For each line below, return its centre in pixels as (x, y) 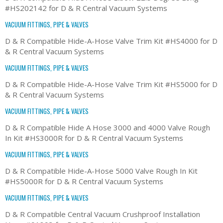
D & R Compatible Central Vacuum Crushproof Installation (103, 214)
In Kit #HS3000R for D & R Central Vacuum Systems (94, 138)
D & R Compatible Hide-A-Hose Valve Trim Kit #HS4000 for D (111, 41)
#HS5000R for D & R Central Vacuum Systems (84, 181)
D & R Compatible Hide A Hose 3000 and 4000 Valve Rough (108, 127)
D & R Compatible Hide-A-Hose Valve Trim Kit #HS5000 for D (111, 84)
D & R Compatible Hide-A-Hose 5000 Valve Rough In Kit (101, 170)
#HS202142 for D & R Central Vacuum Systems (86, 8)
